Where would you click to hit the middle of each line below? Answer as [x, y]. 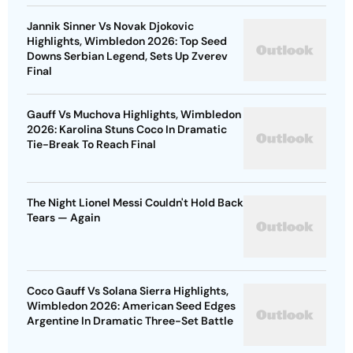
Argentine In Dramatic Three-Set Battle [130, 321]
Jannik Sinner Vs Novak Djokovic [110, 26]
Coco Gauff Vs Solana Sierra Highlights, [128, 291]
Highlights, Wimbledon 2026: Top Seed [127, 41]
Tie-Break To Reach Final [91, 145]
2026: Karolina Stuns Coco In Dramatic [127, 130]
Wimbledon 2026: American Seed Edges [131, 306]
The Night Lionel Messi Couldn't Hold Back [135, 203]
